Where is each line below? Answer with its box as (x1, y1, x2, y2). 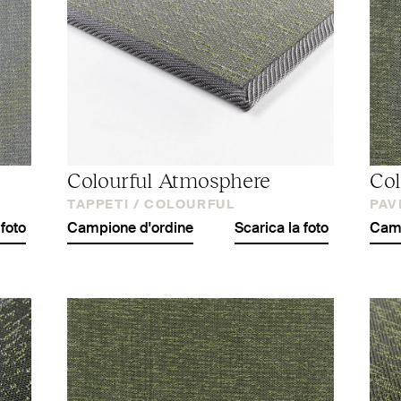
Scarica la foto (235, 221, 328, 236)
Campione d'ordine (67, 221, 193, 236)
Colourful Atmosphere (67, 165, 271, 192)
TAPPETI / (67, 198, 141, 211)
